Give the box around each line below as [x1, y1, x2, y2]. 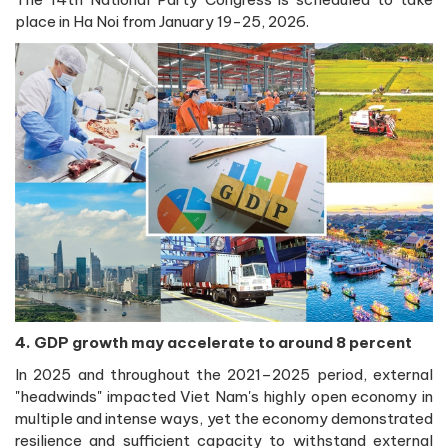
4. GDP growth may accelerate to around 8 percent [15, 333, 412, 353]
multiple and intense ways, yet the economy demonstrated [15, 409, 433, 429]
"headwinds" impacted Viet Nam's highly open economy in [15, 387, 433, 407]
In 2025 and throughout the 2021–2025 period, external [15, 365, 433, 385]
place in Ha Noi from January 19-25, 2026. [15, 12, 309, 32]
